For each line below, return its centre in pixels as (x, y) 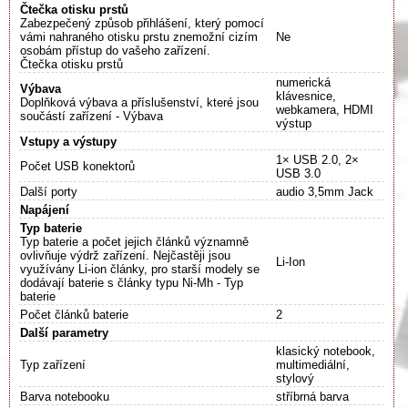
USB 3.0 (298, 174)
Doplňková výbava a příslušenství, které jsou (139, 103)
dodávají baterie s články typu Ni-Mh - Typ (132, 283)
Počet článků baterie (74, 315)
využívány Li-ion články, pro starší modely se (140, 270)
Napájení (45, 210)
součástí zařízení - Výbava (92, 117)
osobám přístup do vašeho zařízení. (115, 51)
